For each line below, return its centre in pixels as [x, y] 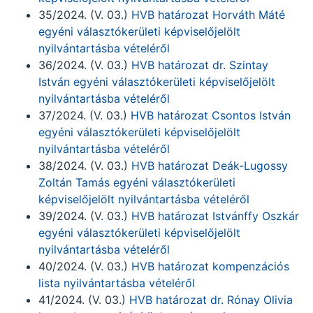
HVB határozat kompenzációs [210, 266]
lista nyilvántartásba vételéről [117, 283]
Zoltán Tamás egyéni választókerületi [137, 182]
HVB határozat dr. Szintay [200, 65]
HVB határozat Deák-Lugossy [210, 166]
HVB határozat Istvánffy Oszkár [215, 216]
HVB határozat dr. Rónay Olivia [211, 300]
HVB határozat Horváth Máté [208, 15]
